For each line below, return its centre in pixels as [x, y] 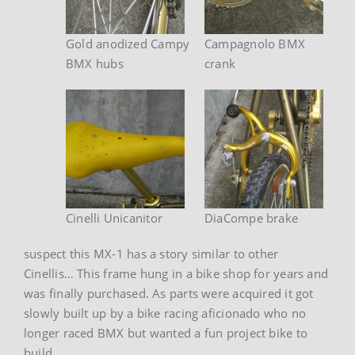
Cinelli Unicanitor [115, 218]
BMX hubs [95, 63]
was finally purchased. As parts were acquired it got [169, 293]
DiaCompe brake [252, 218]
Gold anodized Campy [128, 43]
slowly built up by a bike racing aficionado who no [165, 313]
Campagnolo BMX [255, 43]
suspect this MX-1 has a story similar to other [151, 253]
